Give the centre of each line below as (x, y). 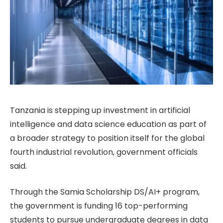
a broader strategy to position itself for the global (107, 138)
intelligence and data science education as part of (108, 124)
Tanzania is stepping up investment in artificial (100, 110)
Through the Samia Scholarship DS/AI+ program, (105, 192)
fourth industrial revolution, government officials (104, 152)
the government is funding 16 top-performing (99, 206)
